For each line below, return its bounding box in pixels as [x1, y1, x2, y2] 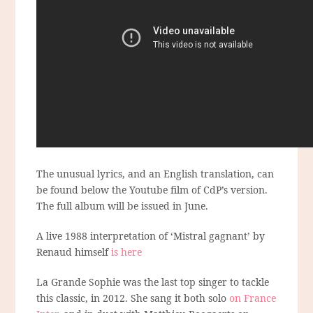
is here [111, 245, 143, 259]
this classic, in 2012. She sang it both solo [36, 291, 230, 305]
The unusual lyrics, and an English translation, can [36, 167, 275, 181]
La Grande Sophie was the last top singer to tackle [36, 275, 270, 289]
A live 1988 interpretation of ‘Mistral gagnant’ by [36, 229, 265, 243]
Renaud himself [36, 245, 112, 259]
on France [229, 291, 277, 305]
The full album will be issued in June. [36, 199, 209, 213]
